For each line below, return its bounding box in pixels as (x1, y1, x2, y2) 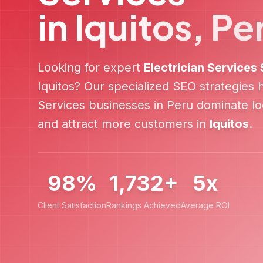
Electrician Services (144, 60, 257, 75)
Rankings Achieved (106, 200, 181, 210)
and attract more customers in (38, 117, 210, 131)
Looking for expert (38, 60, 144, 75)
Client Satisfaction (38, 200, 106, 210)
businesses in (85, 98, 167, 112)
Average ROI (181, 200, 230, 210)
